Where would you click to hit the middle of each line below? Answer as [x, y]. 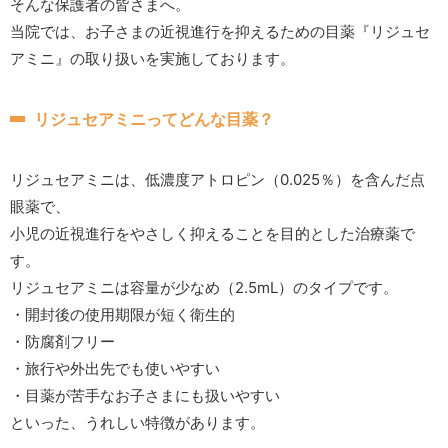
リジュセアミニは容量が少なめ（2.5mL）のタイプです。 [204, 288]
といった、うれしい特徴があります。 [137, 423]
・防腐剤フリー [62, 342]
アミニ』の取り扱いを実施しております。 [152, 58]
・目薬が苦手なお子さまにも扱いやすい [145, 396]
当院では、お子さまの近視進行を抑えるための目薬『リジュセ [220, 31]
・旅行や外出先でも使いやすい [115, 369]
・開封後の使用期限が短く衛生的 [122, 315]
